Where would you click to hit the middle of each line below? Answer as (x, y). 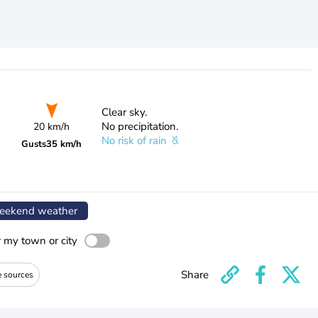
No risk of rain (135, 141)
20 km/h (52, 127)
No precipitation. (139, 126)
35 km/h (64, 144)
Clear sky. (124, 112)
